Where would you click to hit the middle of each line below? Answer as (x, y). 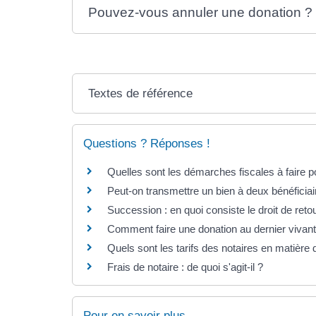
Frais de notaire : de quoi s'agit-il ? (185, 267)
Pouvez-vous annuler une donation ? (201, 13)
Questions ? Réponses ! (147, 144)
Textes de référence (141, 94)
